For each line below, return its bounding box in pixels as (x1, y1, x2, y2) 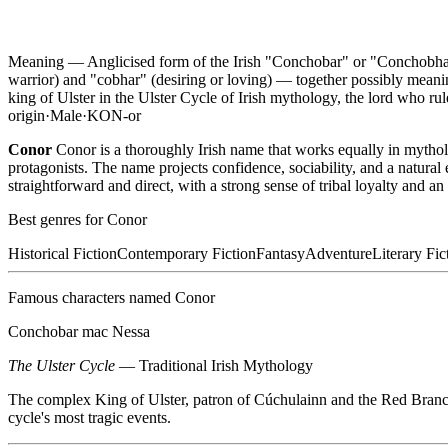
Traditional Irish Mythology (139, 357, 313, 375)
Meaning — (8, 53, 87, 71)
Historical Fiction (8, 245, 117, 263)
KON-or (87, 107, 141, 125)
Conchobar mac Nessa (8, 323, 150, 341)
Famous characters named (8, 289, 175, 307)
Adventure (305, 245, 372, 263)
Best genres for (8, 211, 107, 229)
